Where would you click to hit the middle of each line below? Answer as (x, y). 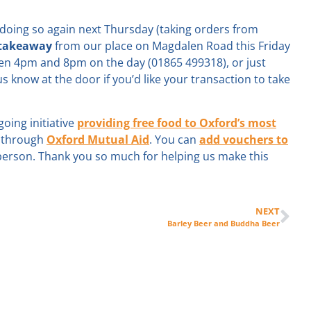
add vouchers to (244, 139)
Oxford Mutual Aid (98, 139)
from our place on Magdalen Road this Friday (171, 46)
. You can (174, 139)
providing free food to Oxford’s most (177, 123)
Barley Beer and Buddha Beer (223, 224)
